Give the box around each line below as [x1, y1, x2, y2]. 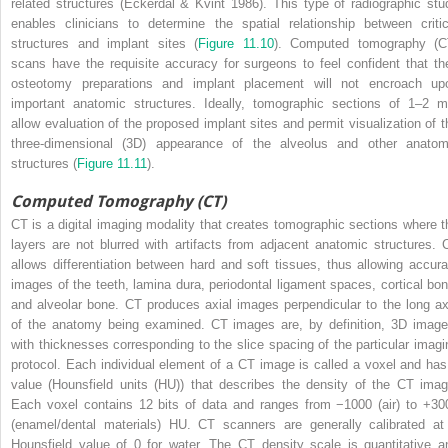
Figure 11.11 [77, 156, 147, 172]
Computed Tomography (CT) [11, 192, 226, 212]
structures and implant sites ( [11, 36, 198, 52]
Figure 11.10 [198, 36, 274, 52]
